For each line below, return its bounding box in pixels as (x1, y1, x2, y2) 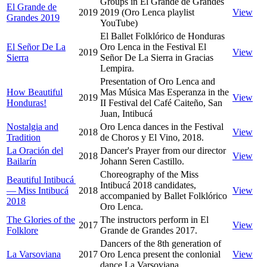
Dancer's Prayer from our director (100, 145, 226, 156)
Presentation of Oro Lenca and (100, 76, 215, 86)
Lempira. (100, 63, 134, 73)
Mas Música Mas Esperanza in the (100, 86, 229, 97)
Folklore (7, 225, 38, 235)
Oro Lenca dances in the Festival (100, 121, 223, 132)
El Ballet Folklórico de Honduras (100, 30, 225, 41)
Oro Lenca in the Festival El (100, 41, 206, 52)
